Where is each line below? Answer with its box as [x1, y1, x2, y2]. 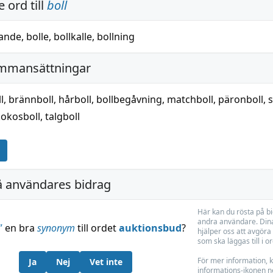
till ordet [74, 221, 119, 235]
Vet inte [90, 256, 122, 268]
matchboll [167, 93, 213, 106]
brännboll [9, 93, 54, 106]
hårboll [58, 93, 91, 106]
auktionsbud [118, 221, 182, 235]
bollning [97, 30, 135, 43]
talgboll [45, 110, 80, 123]
